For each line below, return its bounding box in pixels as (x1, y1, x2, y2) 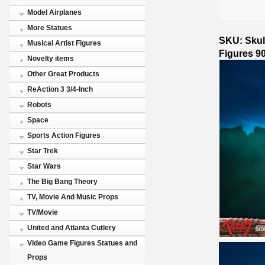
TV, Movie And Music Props (27, 193, 118, 201)
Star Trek (27, 147, 58, 155)
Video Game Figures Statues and (27, 239, 137, 247)
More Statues (27, 24, 72, 32)
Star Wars (27, 162, 61, 170)
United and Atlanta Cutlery (27, 224, 116, 232)
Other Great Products (27, 70, 99, 78)
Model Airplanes (27, 8, 82, 17)
